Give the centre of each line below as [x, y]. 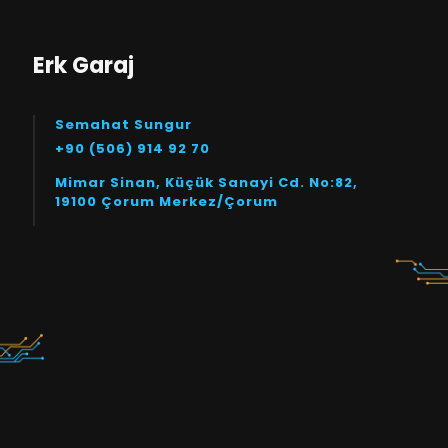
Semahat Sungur [123, 124]
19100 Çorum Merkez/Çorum [166, 201]
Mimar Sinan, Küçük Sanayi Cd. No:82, [206, 182]
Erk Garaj [83, 65]
